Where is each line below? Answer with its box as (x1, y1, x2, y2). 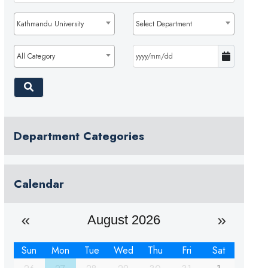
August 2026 (87, 212, 161, 227)
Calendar (13, 175, 64, 192)
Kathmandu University (16, 18, 84, 29)
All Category (16, 50, 55, 62)
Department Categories (13, 127, 144, 144)
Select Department (136, 18, 193, 29)
